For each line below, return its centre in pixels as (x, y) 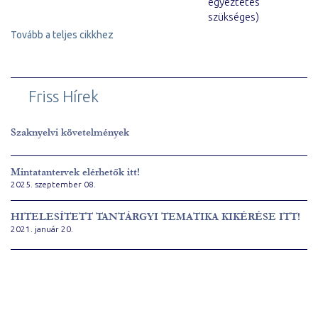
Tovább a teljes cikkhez (62, 35)
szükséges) (234, 17)
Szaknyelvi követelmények (70, 132)
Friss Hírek (64, 96)
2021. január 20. (42, 229)
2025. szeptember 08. (53, 184)
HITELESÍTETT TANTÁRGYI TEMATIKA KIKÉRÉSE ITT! (155, 217)
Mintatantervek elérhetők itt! (75, 172)
